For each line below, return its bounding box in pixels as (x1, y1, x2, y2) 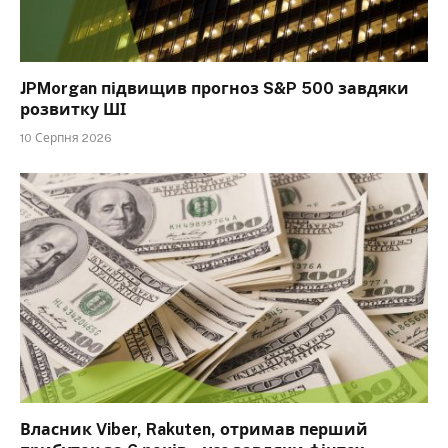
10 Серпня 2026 (20, 131, 112, 146)
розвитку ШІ (20, 100, 126, 120)
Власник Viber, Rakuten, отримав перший (20, 419, 368, 439)
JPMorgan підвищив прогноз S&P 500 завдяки (20, 79, 409, 99)
